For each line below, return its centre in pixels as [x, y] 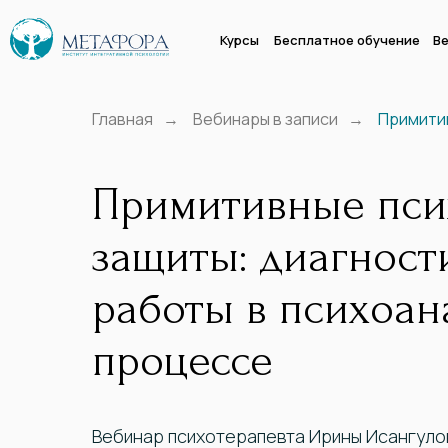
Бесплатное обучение [347, 40]
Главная [122, 119]
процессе [182, 361]
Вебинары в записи [265, 119]
